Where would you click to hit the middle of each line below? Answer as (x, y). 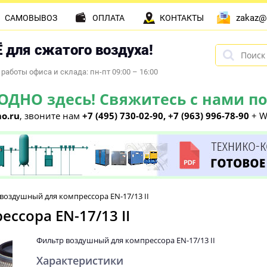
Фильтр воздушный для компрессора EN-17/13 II (126, 240)
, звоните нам (51, 116)
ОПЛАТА (108, 18)
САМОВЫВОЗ (31, 18)
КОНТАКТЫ (182, 18)
